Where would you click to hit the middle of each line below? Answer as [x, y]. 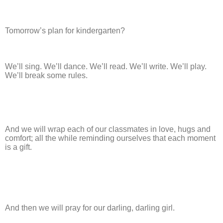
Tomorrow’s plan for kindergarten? [65, 31]
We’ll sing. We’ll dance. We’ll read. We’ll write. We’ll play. [106, 67]
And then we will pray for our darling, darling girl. [90, 208]
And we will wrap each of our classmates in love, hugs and [108, 129]
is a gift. [18, 147]
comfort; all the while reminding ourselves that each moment [110, 138]
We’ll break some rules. [46, 76]
